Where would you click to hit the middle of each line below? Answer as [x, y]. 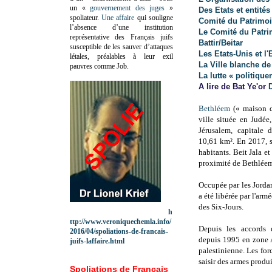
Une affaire [118, 17]
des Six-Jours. [222, 207]
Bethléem [214, 109]
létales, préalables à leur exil [121, 56]
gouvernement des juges [127, 8]
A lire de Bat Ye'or [233, 87]
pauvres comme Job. [99, 66]
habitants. [216, 152]
